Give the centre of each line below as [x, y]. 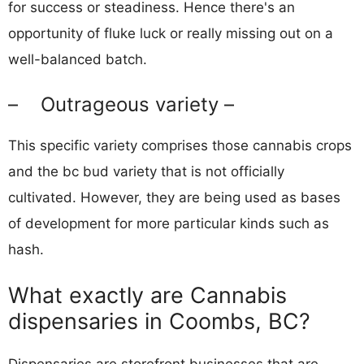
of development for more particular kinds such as [169, 223]
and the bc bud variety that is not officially [146, 171]
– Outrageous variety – [121, 104]
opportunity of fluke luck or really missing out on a [171, 33]
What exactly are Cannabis [147, 295]
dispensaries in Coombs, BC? [159, 321]
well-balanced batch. [78, 59]
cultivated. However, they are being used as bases [174, 197]
